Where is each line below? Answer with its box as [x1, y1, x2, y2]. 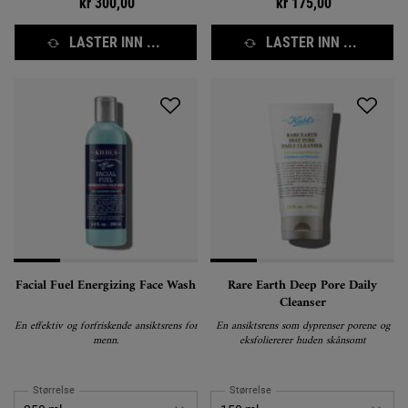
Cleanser [279, 291, 326, 314]
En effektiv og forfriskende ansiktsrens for [14, 316, 198, 336]
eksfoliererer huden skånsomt [239, 331, 366, 351]
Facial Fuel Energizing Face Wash [15, 273, 196, 297]
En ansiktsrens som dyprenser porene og [215, 316, 390, 336]
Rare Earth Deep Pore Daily [228, 273, 377, 297]
